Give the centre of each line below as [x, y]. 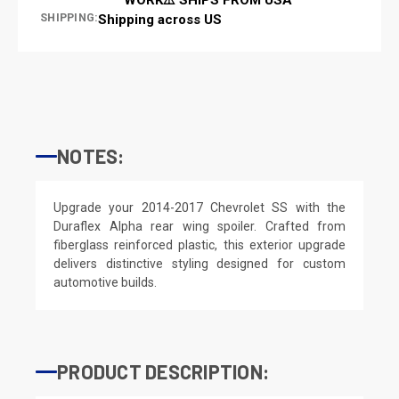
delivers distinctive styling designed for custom [199, 263]
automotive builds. [105, 282]
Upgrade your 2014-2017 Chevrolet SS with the [199, 207]
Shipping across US [160, 19]
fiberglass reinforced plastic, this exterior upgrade [199, 244]
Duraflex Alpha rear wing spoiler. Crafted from [199, 226]
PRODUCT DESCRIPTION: [163, 371]
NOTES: [91, 155]
